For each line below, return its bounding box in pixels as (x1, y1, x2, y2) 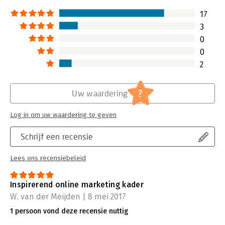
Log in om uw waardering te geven (10, 110, 117, 119)
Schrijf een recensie (21, 131, 93, 141)
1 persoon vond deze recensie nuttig (10, 206, 128, 215)
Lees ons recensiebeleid (10, 154, 86, 162)
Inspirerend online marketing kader (10, 179, 144, 189)
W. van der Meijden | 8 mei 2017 (10, 191, 126, 201)
